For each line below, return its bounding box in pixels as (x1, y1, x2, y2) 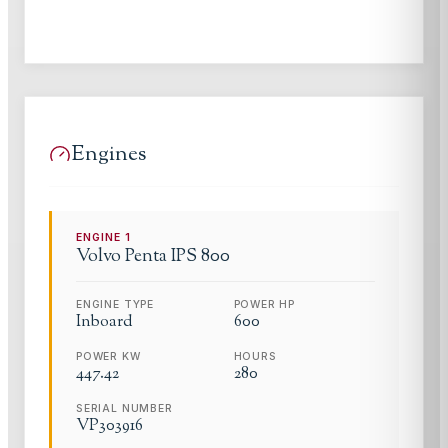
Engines (71, 138, 146, 170)
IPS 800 (171, 243, 230, 269)
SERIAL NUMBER (76, 401, 173, 415)
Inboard (76, 310, 133, 334)
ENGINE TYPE (76, 297, 155, 311)
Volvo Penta (76, 243, 167, 269)
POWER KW (76, 349, 141, 363)
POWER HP (233, 297, 296, 311)
